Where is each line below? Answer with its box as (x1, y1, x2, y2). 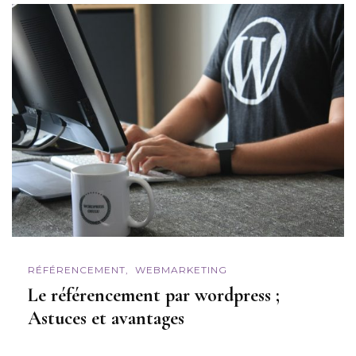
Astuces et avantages (28, 307, 189, 331)
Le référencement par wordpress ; (28, 284, 280, 308)
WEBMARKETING (135, 263, 227, 276)
